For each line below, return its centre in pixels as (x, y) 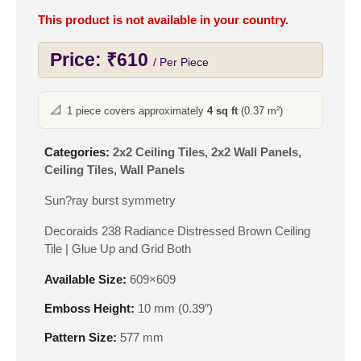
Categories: (77, 152)
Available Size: (85, 279)
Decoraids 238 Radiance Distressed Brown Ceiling (177, 231)
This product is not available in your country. (163, 20)
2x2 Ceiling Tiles (159, 152)
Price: (78, 60)
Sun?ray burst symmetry (110, 200)
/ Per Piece (181, 62)
